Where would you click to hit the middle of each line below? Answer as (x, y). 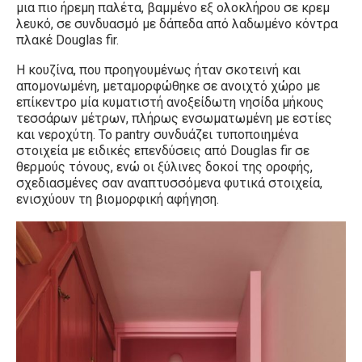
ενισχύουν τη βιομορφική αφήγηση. (118, 200)
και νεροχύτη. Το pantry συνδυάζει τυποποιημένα (157, 135)
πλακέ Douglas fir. (67, 40)
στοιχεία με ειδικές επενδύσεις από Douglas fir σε (163, 151)
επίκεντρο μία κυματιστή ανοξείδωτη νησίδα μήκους (170, 103)
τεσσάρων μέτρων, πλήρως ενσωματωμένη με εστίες (174, 119)
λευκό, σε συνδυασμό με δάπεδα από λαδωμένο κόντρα (177, 24)
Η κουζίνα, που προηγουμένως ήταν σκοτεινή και (158, 70)
